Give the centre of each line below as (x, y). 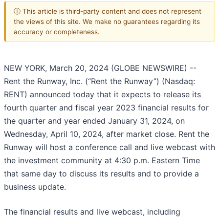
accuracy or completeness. (57, 32)
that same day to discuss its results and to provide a (101, 174)
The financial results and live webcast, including (92, 212)
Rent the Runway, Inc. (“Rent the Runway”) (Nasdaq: (99, 81)
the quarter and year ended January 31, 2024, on (94, 121)
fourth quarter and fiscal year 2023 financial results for (106, 108)
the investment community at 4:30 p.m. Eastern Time (102, 161)
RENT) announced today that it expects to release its (102, 95)
